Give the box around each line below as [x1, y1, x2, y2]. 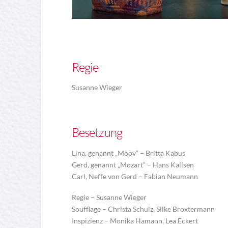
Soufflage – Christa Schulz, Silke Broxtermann [71, 205, 215, 214]
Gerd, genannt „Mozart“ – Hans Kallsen [71, 160, 194, 169]
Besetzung [71, 124, 123, 140]
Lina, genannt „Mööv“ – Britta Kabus [71, 148, 185, 157]
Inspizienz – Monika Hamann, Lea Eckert [71, 216, 198, 225]
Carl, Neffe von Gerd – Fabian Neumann [71, 172, 198, 181]
